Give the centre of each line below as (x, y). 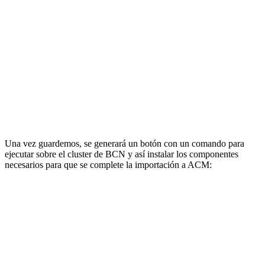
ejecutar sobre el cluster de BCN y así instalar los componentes (122, 154)
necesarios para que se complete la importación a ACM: (108, 165)
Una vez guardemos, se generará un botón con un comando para (125, 144)
